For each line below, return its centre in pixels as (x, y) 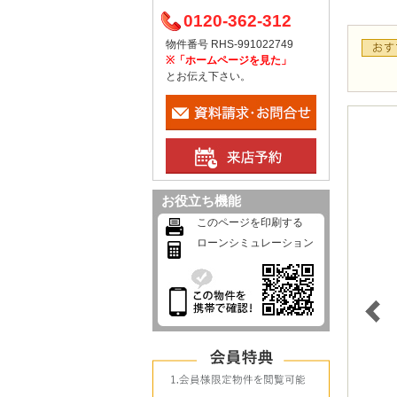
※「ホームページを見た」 (229, 60)
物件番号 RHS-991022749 (230, 44)
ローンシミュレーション (255, 242)
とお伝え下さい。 (208, 76)
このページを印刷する (250, 222)
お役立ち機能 (201, 200)
